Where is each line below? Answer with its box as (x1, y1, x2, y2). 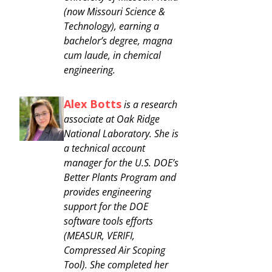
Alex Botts (64, 97, 121, 112)
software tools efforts (64, 214, 153, 228)
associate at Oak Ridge (64, 112, 160, 126)
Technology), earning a (64, 19, 159, 33)
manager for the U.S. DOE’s (64, 156, 178, 170)
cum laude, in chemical (64, 49, 161, 63)
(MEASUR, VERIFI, (64, 229, 135, 243)
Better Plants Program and (64, 171, 176, 185)
